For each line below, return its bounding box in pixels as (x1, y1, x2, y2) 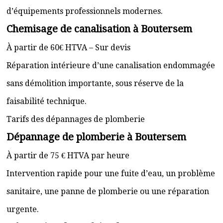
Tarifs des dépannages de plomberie (6, 114, 145, 124)
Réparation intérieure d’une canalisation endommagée (6, 61, 215, 70)
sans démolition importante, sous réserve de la (6, 79, 184, 88)
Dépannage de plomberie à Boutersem (6, 131, 186, 143)
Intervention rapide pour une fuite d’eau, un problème (6, 169, 215, 178)
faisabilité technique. (6, 97, 87, 106)
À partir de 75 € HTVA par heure (6, 151, 129, 160)
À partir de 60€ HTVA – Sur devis (6, 43, 130, 52)
